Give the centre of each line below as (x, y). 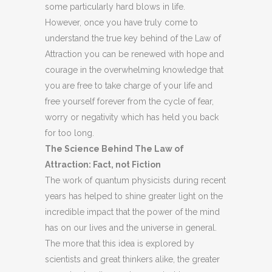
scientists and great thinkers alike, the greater (132, 259)
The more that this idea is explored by (120, 243)
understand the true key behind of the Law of (133, 38)
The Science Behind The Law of (114, 149)
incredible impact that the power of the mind (132, 212)
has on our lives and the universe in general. (131, 228)
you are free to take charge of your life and (129, 86)
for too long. (70, 133)
